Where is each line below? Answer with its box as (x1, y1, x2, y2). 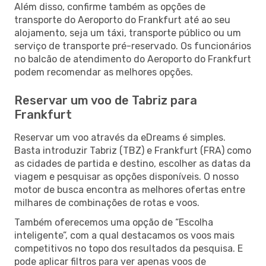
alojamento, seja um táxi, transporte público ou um (14, 27, 241, 39)
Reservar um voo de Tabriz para (14, 93, 197, 107)
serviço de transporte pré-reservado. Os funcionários (14, 40, 251, 52)
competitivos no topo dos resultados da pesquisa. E (14, 242, 243, 254)
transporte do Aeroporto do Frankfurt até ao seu (14, 14, 230, 26)
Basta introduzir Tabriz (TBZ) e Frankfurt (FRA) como (14, 144, 251, 156)
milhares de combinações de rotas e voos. (14, 197, 199, 208)
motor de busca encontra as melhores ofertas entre (14, 183, 245, 195)
